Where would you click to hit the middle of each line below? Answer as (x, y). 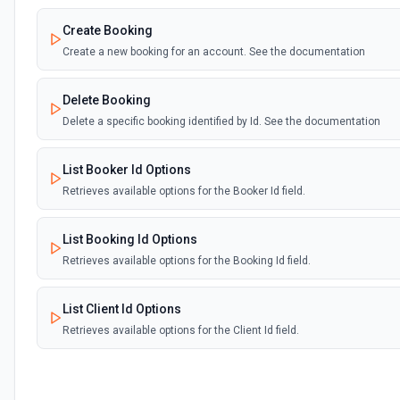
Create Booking (108, 30)
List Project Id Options (127, 379)
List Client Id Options (122, 309)
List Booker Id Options (127, 170)
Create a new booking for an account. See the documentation (214, 52)
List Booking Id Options (130, 239)
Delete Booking (107, 100)
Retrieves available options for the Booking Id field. (187, 261)
